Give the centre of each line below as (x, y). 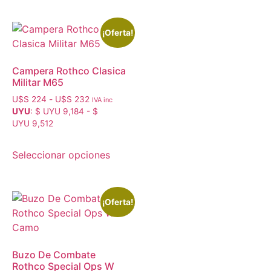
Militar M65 (38, 83)
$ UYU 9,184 (60, 112)
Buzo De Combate (54, 254)
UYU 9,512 (33, 124)
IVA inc (102, 100)
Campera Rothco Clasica (69, 71)
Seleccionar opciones (61, 155)
